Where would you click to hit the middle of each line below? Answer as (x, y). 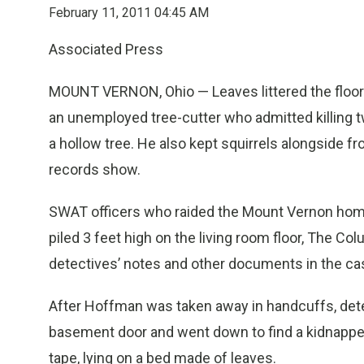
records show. (95, 169)
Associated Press (106, 49)
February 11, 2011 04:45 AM (129, 13)
